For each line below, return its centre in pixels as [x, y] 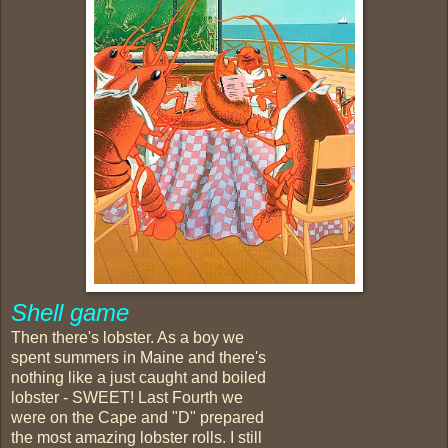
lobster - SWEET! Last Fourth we [127, 397]
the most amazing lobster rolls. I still [136, 437]
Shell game [70, 312]
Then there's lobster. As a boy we [127, 337]
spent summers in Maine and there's [138, 357]
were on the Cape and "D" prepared [137, 417]
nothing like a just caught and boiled [138, 377]
